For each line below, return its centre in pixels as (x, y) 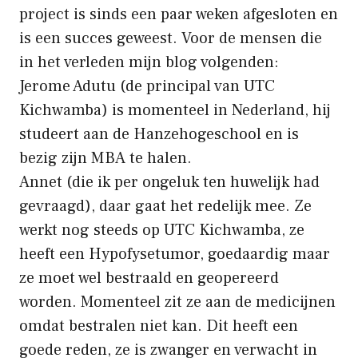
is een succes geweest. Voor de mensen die (171, 38)
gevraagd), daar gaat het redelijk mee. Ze (165, 206)
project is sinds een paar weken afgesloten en (179, 14)
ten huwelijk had (261, 182)
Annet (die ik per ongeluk (111, 182)
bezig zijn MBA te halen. (105, 158)
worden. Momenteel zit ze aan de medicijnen (177, 302)
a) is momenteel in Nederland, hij (212, 110)
